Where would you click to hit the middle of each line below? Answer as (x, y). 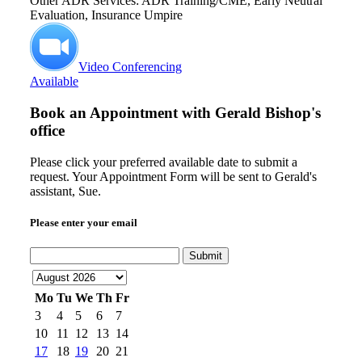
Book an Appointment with (122, 113)
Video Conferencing (130, 67)
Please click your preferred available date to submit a (164, 162)
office (47, 131)
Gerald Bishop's (268, 113)
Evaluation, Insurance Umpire (106, 15)
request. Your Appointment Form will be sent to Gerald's (173, 176)
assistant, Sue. (65, 191)
